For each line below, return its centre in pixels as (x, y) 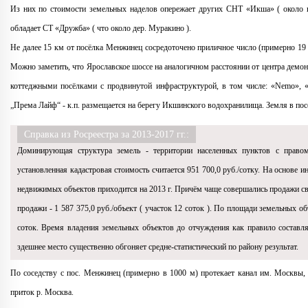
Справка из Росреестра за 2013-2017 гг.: (107, 134)
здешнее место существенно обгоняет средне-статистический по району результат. (158, 247)
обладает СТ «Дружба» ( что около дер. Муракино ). (101, 28)
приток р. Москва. (42, 292)
